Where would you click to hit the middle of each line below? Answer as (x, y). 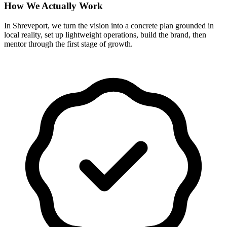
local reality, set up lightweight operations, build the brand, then (105, 35)
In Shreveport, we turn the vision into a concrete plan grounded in (109, 26)
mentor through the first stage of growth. (68, 44)
